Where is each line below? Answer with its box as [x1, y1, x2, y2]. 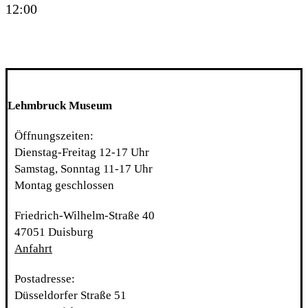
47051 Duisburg [14, 225, 93, 239]
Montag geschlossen [14, 179, 114, 192]
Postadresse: [14, 272, 75, 286]
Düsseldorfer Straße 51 [14, 289, 126, 302]
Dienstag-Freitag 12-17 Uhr [14, 146, 149, 159]
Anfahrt [14, 242, 52, 256]
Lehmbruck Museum [8, 99, 112, 113]
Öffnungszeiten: [14, 129, 93, 143]
